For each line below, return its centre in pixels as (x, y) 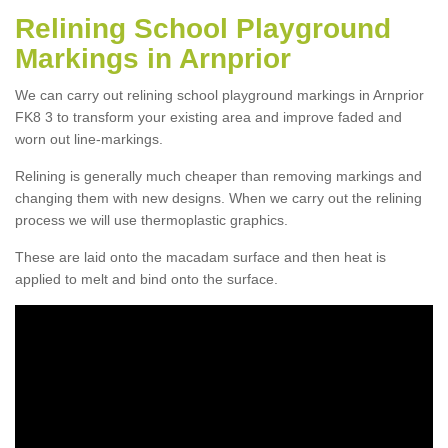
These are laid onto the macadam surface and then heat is (200, 256)
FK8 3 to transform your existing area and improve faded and (208, 116)
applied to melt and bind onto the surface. (146, 278)
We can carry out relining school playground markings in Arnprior (219, 94)
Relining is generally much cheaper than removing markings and (218, 175)
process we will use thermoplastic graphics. (151, 219)
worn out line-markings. (89, 138)
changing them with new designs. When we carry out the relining (218, 197)
